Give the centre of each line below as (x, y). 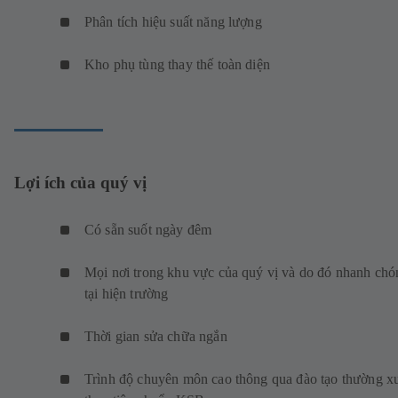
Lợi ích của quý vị (80, 183)
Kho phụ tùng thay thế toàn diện (179, 65)
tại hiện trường (128, 293)
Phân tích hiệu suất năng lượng (179, 22)
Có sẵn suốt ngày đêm (150, 229)
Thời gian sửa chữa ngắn (158, 336)
